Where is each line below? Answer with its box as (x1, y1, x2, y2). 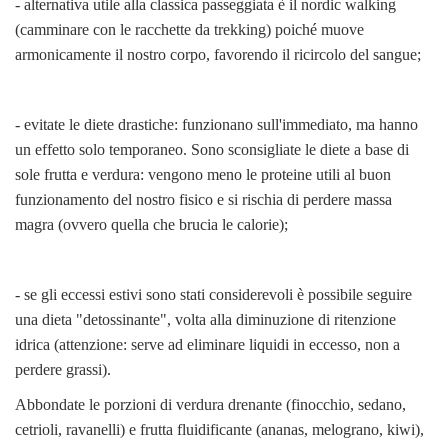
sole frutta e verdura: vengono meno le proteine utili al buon (15, 165, 391, 183)
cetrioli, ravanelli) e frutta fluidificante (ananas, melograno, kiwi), (15, 420, 424, 438)
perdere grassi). (15, 360, 111, 378)
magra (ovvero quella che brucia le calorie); (15, 215, 288, 233)
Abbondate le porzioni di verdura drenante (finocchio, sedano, (15, 395, 406, 413)
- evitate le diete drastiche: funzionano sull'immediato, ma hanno (15, 115, 418, 133)
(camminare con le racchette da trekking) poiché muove (15, 20, 364, 38)
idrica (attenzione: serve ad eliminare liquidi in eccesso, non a (15, 335, 400, 353)
